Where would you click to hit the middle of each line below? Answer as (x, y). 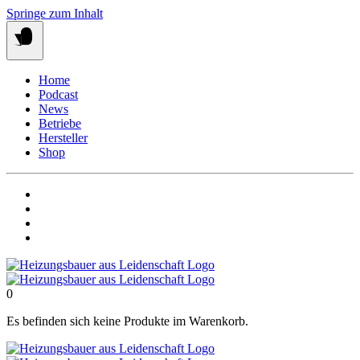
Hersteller (63, 138)
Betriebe (60, 123)
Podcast (58, 94)
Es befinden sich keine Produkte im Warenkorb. (127, 321)
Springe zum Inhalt (55, 13)
